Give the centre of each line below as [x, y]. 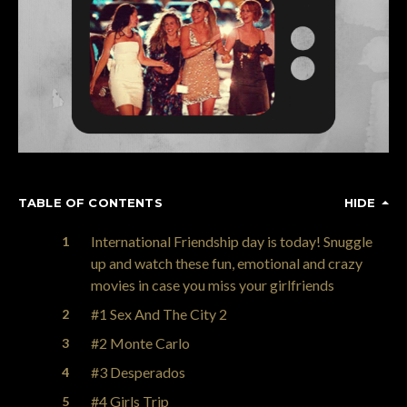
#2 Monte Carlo [140, 343]
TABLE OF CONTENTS [90, 203]
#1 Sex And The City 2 [159, 314]
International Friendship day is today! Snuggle [232, 242]
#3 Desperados [138, 372]
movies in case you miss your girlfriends [213, 285]
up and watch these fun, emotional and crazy [227, 263]
